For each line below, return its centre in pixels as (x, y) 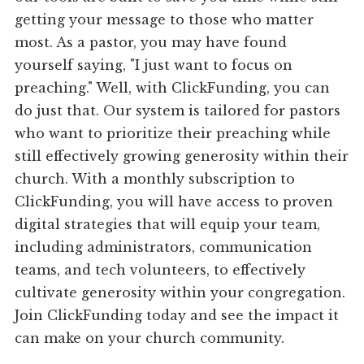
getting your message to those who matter (165, 20)
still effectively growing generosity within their (182, 156)
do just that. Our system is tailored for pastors (178, 111)
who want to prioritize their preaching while (173, 134)
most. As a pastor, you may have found (151, 43)
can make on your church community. (150, 338)
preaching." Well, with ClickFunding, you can (173, 88)
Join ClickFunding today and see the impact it (177, 316)
